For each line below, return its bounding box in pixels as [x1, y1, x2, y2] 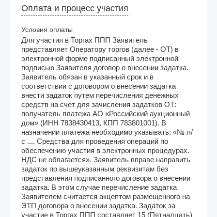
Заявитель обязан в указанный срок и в [21, 72, 154, 81]
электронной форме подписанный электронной [21, 54, 178, 62]
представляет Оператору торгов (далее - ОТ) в [21, 45, 179, 53]
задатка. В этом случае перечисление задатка [21, 183, 177, 191]
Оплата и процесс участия [21, 3, 128, 13]
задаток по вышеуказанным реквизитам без [21, 164, 168, 173]
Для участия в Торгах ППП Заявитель [21, 35, 148, 44]
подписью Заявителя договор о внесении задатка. [21, 63, 188, 72]
